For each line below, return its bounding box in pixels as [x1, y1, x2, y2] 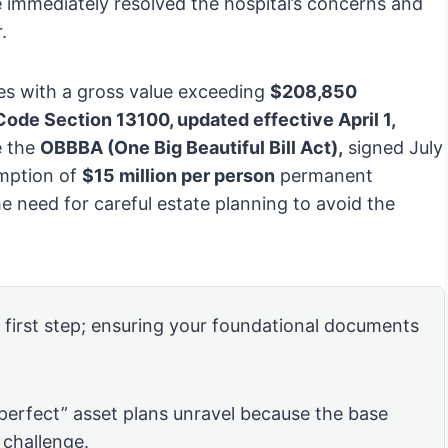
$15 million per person [82, 165, 275, 187]
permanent [275, 165, 373, 187]
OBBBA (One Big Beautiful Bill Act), [40, 137, 343, 159]
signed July [343, 137, 443, 159]
